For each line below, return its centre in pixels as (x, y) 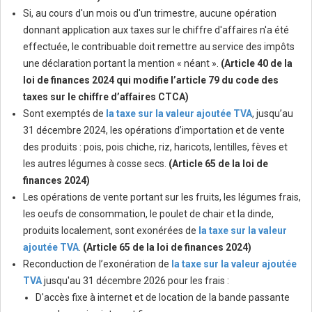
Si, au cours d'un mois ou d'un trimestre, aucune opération (150, 14)
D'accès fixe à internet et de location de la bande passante (163, 298)
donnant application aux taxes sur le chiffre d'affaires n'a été (156, 30)
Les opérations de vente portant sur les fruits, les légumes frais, (162, 197)
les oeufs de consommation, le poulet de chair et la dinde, (148, 214)
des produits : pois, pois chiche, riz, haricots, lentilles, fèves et (155, 147)
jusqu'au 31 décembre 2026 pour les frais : (136, 281)
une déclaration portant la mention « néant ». (122, 64)
